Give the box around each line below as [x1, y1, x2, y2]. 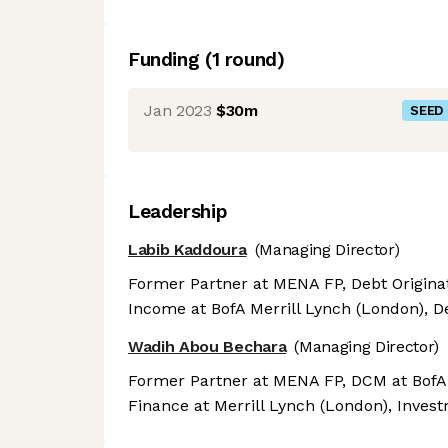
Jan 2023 [144, 100, 212, 120]
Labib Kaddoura [128, 240, 247, 259]
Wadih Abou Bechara [128, 337, 287, 357]
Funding [128, 48, 205, 71]
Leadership [128, 200, 228, 223]
